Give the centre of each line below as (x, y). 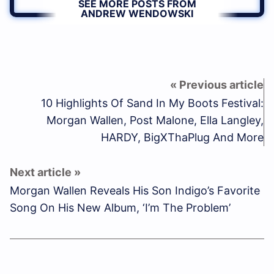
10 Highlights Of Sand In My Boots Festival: (152, 103)
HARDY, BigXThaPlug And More (182, 138)
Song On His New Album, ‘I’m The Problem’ (120, 208)
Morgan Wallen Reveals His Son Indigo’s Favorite (135, 191)
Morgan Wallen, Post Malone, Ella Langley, (155, 120)
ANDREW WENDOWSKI (137, 14)
